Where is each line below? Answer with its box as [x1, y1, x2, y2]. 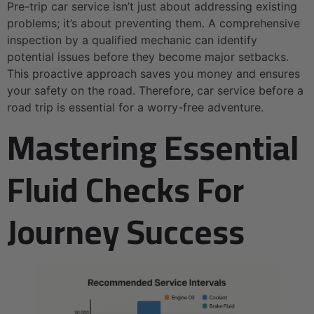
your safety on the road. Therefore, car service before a [7, 83, 303, 98]
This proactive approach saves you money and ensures [7, 67, 300, 81]
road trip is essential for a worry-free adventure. [7, 100, 264, 115]
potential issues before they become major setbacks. [7, 50, 289, 64]
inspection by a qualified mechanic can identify [7, 33, 257, 48]
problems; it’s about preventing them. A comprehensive [7, 16, 300, 31]
